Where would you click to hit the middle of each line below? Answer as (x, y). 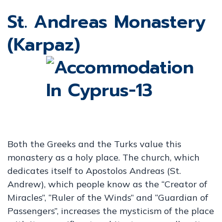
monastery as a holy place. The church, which (104, 157)
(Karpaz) (44, 45)
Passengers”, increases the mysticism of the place (111, 211)
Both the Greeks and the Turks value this (94, 144)
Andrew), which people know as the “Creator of (107, 184)
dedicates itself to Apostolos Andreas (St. (94, 171)
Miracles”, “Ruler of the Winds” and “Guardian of (108, 197)
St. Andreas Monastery (107, 22)
